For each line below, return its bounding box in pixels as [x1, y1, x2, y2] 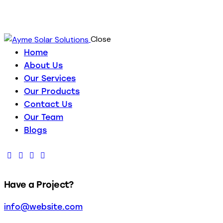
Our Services [24, 74, 76, 84]
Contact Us [24, 100, 72, 110]
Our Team [24, 112, 63, 122]
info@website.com [4, 202, 83, 212]
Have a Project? [4, 179, 74, 190]
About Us [24, 61, 63, 71]
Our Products [24, 87, 80, 97]
